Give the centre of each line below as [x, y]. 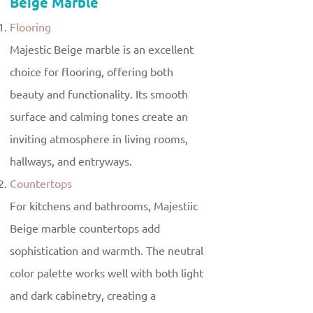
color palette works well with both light [107, 274]
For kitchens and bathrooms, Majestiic [104, 206]
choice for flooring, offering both [92, 72]
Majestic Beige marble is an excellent [102, 50]
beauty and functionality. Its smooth [99, 95]
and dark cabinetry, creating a [83, 296]
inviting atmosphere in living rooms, [99, 139]
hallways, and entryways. [71, 162]
